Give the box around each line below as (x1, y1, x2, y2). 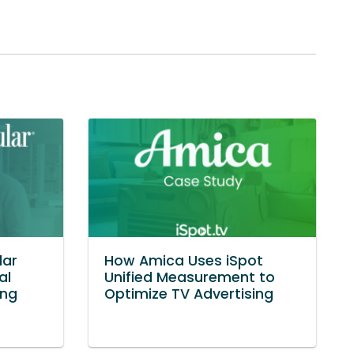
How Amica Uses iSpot (104, 250, 263, 270)
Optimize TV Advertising (104, 284, 273, 303)
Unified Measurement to (104, 267, 275, 287)
